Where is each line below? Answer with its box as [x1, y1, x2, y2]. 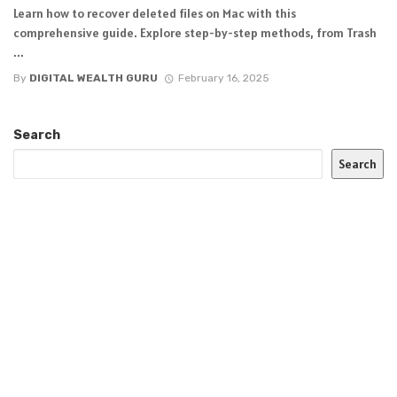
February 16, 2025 [177, 71, 269, 84]
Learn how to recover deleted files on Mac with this [13, 5, 296, 22]
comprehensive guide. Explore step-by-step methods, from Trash [13, 25, 377, 42]
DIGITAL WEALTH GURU [29, 71, 158, 84]
